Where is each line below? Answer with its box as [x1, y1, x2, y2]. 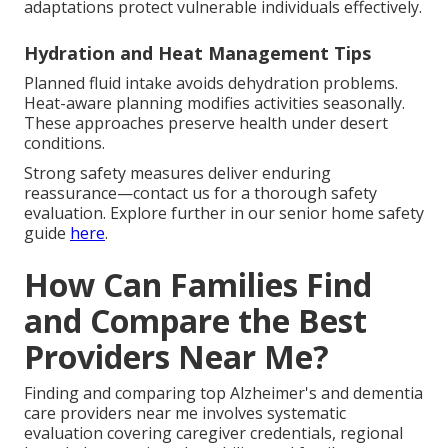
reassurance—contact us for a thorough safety [24, 182, 377, 205]
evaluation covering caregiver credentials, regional [24, 422, 403, 445]
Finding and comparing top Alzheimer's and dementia [24, 382, 423, 405]
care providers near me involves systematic [24, 402, 346, 425]
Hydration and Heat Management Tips [24, 41, 371, 66]
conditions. [24, 132, 105, 155]
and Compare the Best [24, 299, 367, 343]
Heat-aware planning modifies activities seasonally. [24, 92, 405, 115]
